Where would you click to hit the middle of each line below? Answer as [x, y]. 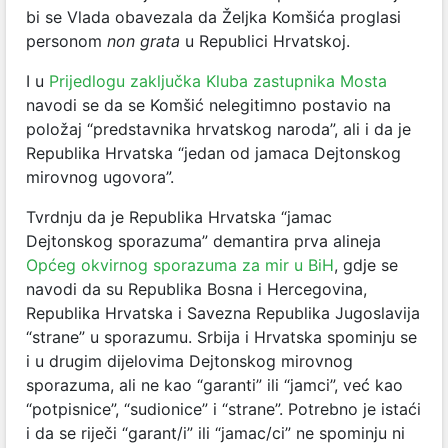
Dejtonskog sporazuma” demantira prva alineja [203, 241]
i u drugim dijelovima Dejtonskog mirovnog [189, 361]
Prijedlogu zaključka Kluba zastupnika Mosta [218, 81]
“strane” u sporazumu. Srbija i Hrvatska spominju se [221, 337]
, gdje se [366, 265]
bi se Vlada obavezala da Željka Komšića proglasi [213, 17]
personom [66, 41]
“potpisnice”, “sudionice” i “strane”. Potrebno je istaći [223, 409]
